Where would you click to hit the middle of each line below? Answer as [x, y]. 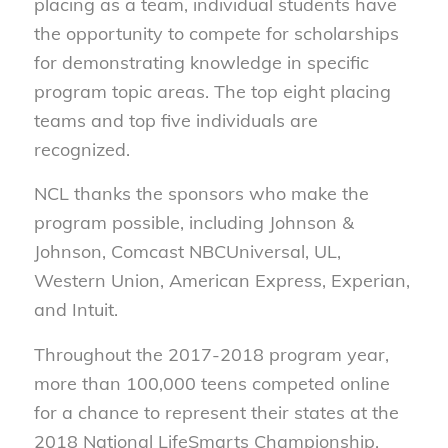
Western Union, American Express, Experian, [221, 281]
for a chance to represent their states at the [216, 412]
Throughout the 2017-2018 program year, [211, 354]
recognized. [81, 149]
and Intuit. [75, 310]
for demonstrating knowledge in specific [201, 62]
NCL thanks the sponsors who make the [201, 194]
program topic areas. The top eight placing [212, 91]
